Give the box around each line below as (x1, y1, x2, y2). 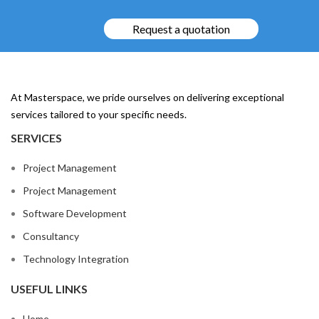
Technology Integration (23, 253, 129, 266)
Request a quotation (132, 22, 230, 36)
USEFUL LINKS (11, 282, 88, 296)
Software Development (23, 207, 127, 220)
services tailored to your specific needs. (11, 108, 187, 121)
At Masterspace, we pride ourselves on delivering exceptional (11, 91, 284, 104)
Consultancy (23, 230, 79, 243)
